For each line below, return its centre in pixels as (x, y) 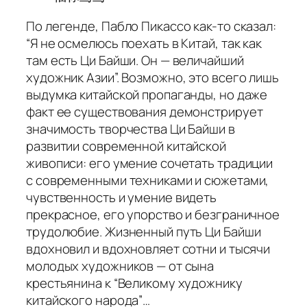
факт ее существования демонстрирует (145, 111)
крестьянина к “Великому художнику (134, 283)
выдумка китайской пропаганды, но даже (147, 94)
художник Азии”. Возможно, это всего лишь (152, 77)
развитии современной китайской (126, 146)
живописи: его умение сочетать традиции (150, 163)
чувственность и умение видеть (122, 197)
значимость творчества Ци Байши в (131, 128)
